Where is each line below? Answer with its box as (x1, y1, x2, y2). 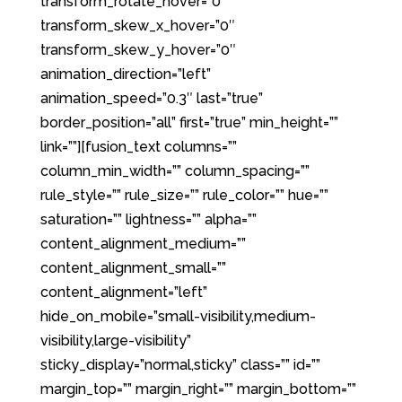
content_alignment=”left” (39, 284, 207, 301)
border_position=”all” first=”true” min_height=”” (39, 114, 338, 131)
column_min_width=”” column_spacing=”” (39, 162, 310, 179)
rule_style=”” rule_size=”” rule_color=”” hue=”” (39, 187, 328, 204)
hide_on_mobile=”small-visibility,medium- (39, 308, 316, 325)
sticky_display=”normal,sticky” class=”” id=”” (39, 356, 320, 373)
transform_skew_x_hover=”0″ (39, 17, 235, 34)
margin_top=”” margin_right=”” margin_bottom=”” (39, 380, 356, 398)
